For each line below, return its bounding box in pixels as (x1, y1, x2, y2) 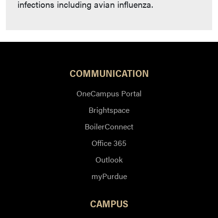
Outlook (95, 154, 123, 165)
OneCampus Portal (76, 88, 142, 99)
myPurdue (91, 170, 127, 182)
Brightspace (89, 104, 129, 116)
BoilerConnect (85, 121, 133, 132)
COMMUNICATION (69, 66, 149, 80)
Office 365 (91, 137, 127, 149)
